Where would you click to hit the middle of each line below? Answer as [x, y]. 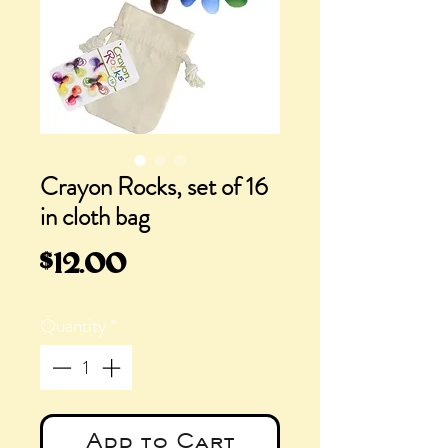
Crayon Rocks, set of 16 [154, 187]
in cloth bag [95, 217]
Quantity [73, 325]
